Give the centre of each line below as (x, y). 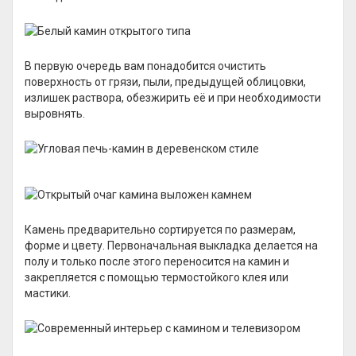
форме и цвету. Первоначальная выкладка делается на (171, 246)
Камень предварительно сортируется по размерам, (160, 230)
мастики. (48, 293)
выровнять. (55, 114)
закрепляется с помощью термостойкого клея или (157, 277)
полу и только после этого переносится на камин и (157, 261)
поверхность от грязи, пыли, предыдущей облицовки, (165, 82)
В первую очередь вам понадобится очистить (145, 66)
